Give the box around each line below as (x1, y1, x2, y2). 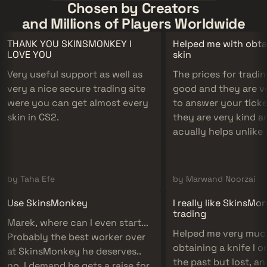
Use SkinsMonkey (7, 196, 88, 209)
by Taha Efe (7, 173, 55, 184)
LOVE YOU (7, 48, 52, 61)
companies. (173, 139, 225, 152)
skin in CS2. (7, 110, 59, 123)
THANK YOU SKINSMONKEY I (7, 37, 132, 50)
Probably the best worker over (7, 230, 145, 243)
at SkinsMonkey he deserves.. (7, 244, 141, 257)
